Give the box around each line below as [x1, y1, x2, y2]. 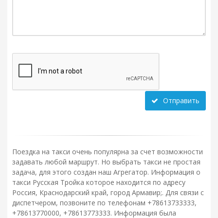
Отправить [163, 96, 200, 106]
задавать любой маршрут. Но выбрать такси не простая [12, 157, 200, 166]
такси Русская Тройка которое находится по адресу [12, 177, 185, 187]
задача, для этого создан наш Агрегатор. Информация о [12, 167, 200, 177]
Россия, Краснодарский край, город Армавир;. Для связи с [12, 187, 204, 197]
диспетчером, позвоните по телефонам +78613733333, [12, 198, 197, 207]
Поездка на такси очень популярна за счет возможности [12, 146, 203, 156]
